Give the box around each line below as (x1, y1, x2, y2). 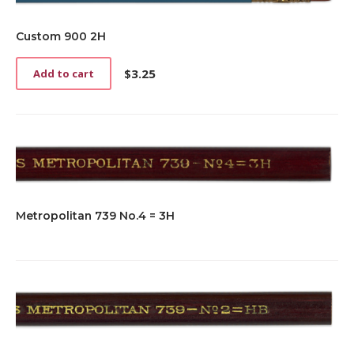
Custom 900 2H (16, 29, 106, 44)
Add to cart (33, 66, 94, 81)
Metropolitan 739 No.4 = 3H (16, 208, 175, 223)
